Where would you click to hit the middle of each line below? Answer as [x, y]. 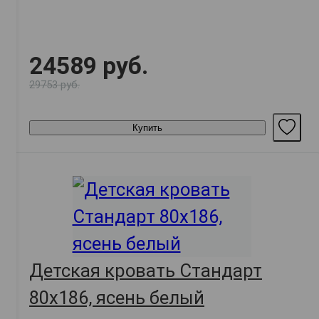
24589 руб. [89, 66]
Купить [147, 127]
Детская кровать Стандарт [146, 271]
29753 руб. [54, 85]
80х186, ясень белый [117, 298]
